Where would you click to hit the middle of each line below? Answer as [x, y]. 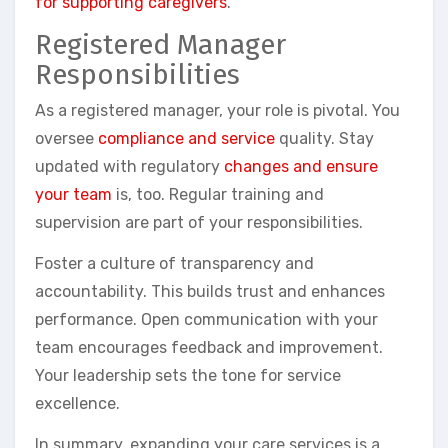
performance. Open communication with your [206, 319]
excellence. [77, 403]
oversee [66, 138]
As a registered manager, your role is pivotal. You [217, 110]
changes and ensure [301, 166]
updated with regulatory [129, 166]
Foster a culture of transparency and [174, 263]
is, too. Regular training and [218, 194]
